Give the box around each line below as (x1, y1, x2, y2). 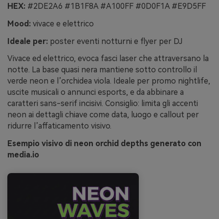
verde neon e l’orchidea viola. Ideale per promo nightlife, (7, 76, 210, 86)
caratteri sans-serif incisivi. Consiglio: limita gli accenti (7, 99, 198, 109)
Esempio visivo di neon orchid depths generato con (7, 139, 201, 149)
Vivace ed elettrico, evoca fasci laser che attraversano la (7, 54, 209, 64)
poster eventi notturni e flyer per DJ (48, 36, 182, 46)
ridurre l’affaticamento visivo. (7, 121, 111, 131)
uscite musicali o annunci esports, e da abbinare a (7, 88, 184, 97)
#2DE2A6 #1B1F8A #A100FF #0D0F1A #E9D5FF (25, 1, 206, 11)
